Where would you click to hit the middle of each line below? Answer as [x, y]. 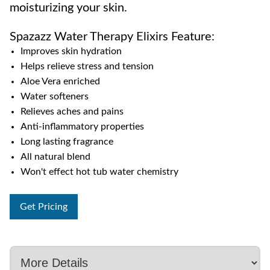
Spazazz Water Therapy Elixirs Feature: [112, 37]
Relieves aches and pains [72, 112]
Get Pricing [44, 207]
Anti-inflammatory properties [82, 127]
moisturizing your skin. [68, 8]
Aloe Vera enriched [60, 82]
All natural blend [55, 157]
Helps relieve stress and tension [87, 67]
